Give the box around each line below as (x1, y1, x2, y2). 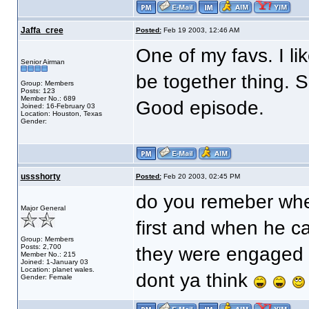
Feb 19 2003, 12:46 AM (161, 26, 239, 34)
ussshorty (20, 172, 61, 181)
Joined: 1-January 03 (20, 258, 88, 266)
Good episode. (135, 97, 264, 119)
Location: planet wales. (20, 266, 94, 273)
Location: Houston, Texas (20, 110, 102, 117)
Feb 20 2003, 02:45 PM (161, 172, 240, 180)
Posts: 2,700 (20, 243, 61, 250)
